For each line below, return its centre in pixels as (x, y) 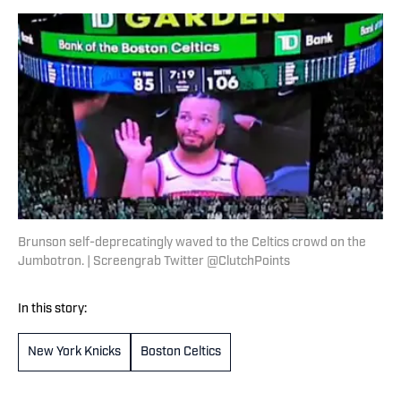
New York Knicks (74, 353)
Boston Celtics (181, 353)
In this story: (52, 310)
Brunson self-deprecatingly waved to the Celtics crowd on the (192, 243)
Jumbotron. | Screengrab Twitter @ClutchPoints (154, 262)
